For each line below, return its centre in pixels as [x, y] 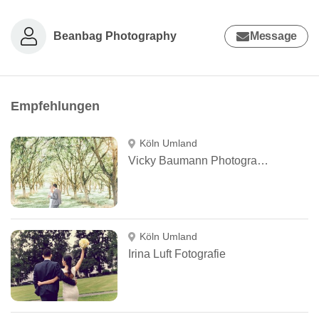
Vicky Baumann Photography [263, 161]
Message [273, 36]
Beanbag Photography [115, 36]
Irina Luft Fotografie [177, 254]
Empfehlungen [55, 106]
